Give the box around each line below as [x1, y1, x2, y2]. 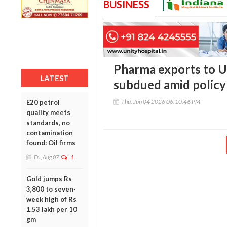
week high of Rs [26, 195, 77, 203]
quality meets [26, 108, 70, 117]
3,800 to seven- [26, 184, 76, 193]
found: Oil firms [26, 138, 75, 147]
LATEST [40, 73, 69, 83]
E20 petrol [26, 98, 60, 106]
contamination [26, 128, 73, 137]
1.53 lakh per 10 [26, 205, 77, 213]
